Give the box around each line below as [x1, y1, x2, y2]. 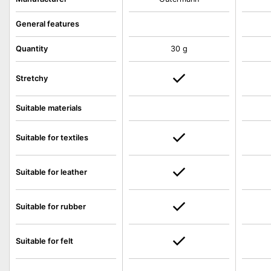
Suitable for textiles [16, 133, 88, 142]
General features [16, 19, 79, 28]
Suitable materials [16, 103, 82, 113]
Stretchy [16, 74, 48, 83]
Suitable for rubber [16, 202, 86, 211]
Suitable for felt [16, 237, 73, 246]
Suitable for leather [16, 168, 87, 177]
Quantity [16, 44, 48, 53]
